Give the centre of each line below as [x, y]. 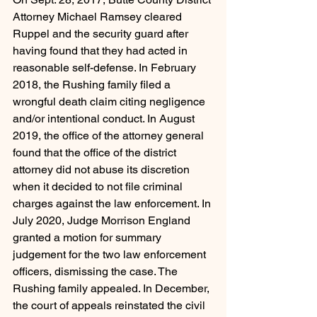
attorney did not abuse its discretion [103, 170]
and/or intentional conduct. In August [105, 119]
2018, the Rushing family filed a [93, 85]
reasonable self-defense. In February [106, 68]
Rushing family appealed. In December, [113, 289]
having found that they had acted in [102, 51]
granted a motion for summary [88, 238]
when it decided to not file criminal [99, 187]
